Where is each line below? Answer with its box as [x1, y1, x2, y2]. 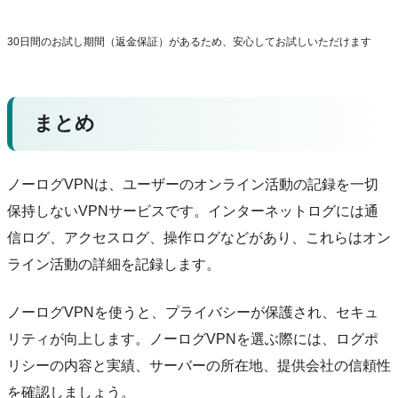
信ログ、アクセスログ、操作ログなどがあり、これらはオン [7, 229, 391, 245]
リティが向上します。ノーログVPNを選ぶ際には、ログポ [7, 330, 378, 346]
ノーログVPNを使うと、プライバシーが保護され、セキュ [7, 304, 378, 320]
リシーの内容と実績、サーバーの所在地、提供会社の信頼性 [7, 357, 391, 373]
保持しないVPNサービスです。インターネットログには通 [7, 203, 378, 219]
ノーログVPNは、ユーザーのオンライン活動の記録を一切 [7, 176, 378, 192]
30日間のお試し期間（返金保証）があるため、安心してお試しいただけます [7, 35, 371, 48]
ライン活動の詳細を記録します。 [7, 256, 220, 272]
